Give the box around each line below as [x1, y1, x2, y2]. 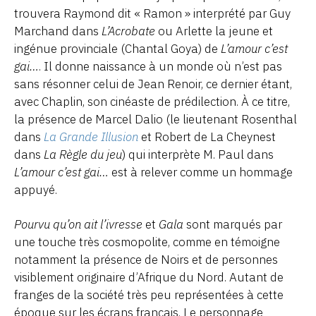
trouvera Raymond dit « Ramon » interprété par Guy [14, 5, 291, 21]
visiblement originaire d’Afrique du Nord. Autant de [14, 269, 284, 285]
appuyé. [14, 181, 57, 197]
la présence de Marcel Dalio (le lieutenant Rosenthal [14, 111, 297, 127]
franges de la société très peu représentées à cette [14, 286, 284, 303]
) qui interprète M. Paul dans [122, 146, 274, 162]
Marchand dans [14, 23, 102, 39]
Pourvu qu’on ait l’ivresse [14, 216, 142, 232]
